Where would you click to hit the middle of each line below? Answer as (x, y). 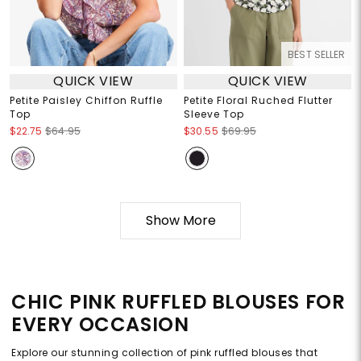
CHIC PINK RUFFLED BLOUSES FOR (178, 301)
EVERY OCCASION (100, 324)
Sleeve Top (214, 114)
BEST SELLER (317, 54)
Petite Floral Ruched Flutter (258, 100)
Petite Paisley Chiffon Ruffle (86, 100)
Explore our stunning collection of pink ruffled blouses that (164, 352)
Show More (180, 220)
